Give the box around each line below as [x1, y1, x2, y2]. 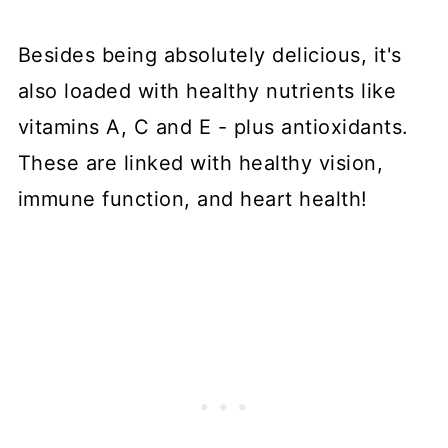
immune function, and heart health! [17, 187, 368, 212]
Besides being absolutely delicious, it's [17, 43, 402, 68]
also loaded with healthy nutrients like [17, 79, 397, 104]
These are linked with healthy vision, [17, 151, 384, 176]
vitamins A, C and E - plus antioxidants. [17, 115, 409, 140]
